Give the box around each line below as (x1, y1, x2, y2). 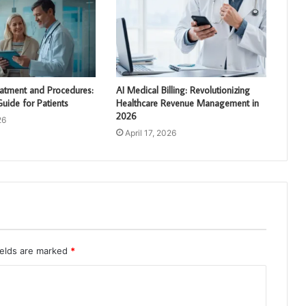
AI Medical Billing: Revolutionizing (115, 83, 250, 96)
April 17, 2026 (124, 127, 176, 138)
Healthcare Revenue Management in (115, 96, 259, 109)
